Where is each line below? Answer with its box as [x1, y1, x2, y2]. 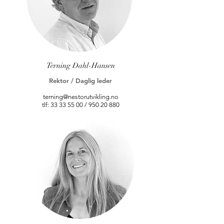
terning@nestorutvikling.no [42, 93, 118, 100]
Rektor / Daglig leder [49, 76, 112, 84]
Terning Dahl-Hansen [46, 61, 115, 70]
